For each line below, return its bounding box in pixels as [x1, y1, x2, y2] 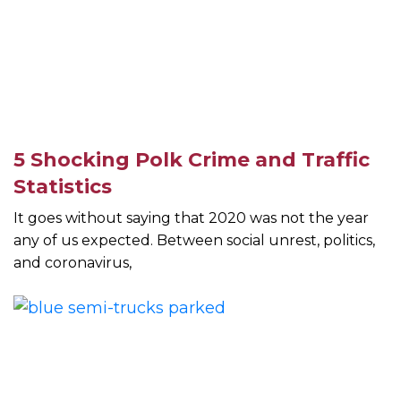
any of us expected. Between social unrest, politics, [13, 232, 375, 250]
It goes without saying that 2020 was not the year [13, 209, 369, 227]
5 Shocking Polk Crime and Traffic [13, 148, 370, 173]
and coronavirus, [13, 254, 132, 272]
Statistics [13, 175, 112, 200]
